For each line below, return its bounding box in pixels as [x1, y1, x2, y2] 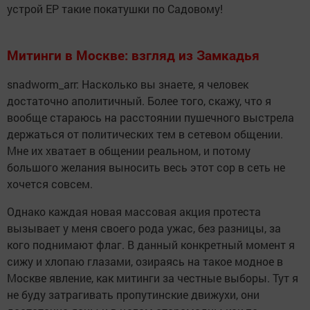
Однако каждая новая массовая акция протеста [7, 204, 261, 219]
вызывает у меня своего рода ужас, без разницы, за [7, 221, 281, 236]
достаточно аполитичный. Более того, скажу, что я [7, 93, 271, 109]
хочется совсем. [7, 176, 93, 192]
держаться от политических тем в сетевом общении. [7, 127, 283, 142]
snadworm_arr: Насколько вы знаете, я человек [7, 77, 248, 92]
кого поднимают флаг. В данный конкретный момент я [7, 237, 295, 253]
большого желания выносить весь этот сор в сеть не [7, 160, 285, 175]
